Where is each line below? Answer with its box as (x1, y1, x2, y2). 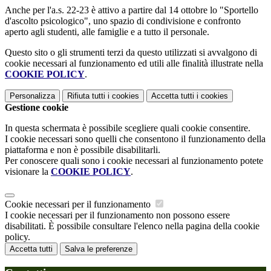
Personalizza (10, 91, 55, 100)
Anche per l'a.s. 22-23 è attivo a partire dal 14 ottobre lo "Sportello (5, 4, 258, 15)
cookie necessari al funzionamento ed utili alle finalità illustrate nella (5, 57, 263, 68)
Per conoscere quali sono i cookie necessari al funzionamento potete (5, 155, 263, 166)
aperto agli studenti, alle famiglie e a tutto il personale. (5, 26, 209, 37)
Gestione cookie (5, 102, 68, 113)
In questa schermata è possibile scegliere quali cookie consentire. (5, 122, 250, 133)
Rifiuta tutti (67, 91, 105, 100)
